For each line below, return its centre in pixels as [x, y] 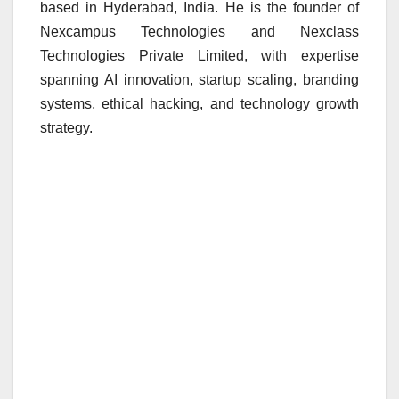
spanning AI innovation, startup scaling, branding [199, 80]
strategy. [66, 128]
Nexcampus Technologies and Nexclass [199, 32]
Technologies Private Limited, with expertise [199, 56]
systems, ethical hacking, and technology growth [199, 104]
